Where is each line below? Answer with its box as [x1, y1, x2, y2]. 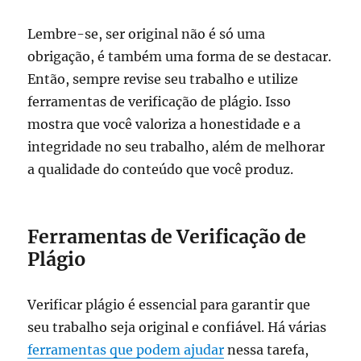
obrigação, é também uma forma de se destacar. [27, 48, 332, 64]
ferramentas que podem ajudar [27, 341, 225, 358]
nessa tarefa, [224, 341, 309, 358]
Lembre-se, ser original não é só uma [27, 25, 266, 42]
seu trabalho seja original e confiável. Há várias [27, 318, 327, 335]
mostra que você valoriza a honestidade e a [27, 115, 301, 132]
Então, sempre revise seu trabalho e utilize [27, 70, 299, 87]
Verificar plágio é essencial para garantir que [27, 296, 311, 313]
